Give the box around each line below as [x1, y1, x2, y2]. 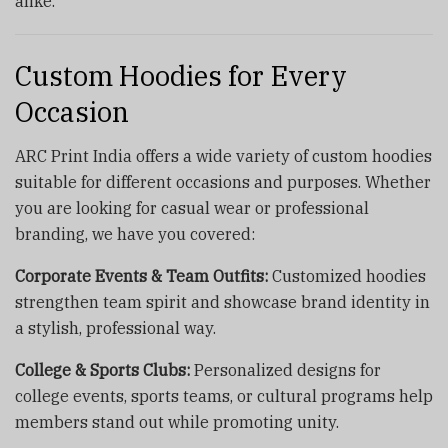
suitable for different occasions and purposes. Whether [15, 172, 431, 193]
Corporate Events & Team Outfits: [15, 266, 268, 287]
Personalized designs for [190, 360, 381, 381]
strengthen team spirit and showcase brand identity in [15, 292, 430, 313]
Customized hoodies [268, 266, 426, 287]
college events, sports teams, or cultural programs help [15, 386, 433, 407]
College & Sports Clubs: [15, 360, 190, 381]
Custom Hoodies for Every [15, 57, 347, 93]
